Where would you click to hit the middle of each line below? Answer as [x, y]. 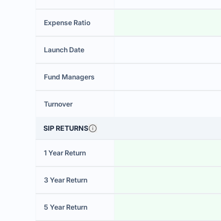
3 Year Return [66, 180]
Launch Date [64, 50]
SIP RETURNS [66, 128]
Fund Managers [69, 77]
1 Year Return [65, 153]
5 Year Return [66, 207]
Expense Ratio [67, 22]
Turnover [58, 104]
